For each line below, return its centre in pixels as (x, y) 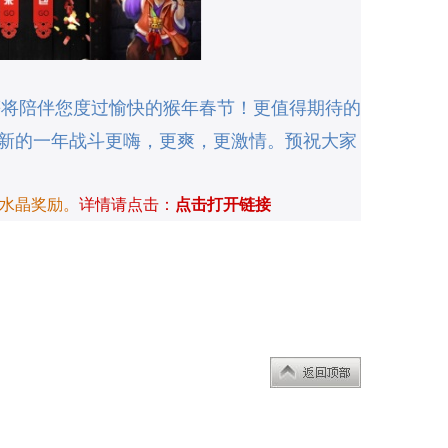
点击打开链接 (223, 204)
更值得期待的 (307, 108)
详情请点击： (127, 204)
